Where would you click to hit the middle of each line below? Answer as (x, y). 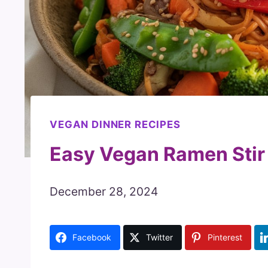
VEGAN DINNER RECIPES (115, 125)
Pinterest (225, 237)
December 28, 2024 (104, 191)
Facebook (92, 237)
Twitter (159, 237)
